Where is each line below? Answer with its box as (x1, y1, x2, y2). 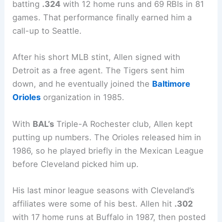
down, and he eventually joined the (12, 79, 153, 89)
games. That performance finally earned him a (12, 12, 192, 23)
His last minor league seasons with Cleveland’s (12, 185, 195, 195)
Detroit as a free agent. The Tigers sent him (12, 65, 185, 76)
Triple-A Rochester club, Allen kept (54, 118, 193, 129)
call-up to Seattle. (12, 26, 82, 36)
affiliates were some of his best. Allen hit (12, 198, 175, 209)
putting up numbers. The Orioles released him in (12, 132, 202, 142)
